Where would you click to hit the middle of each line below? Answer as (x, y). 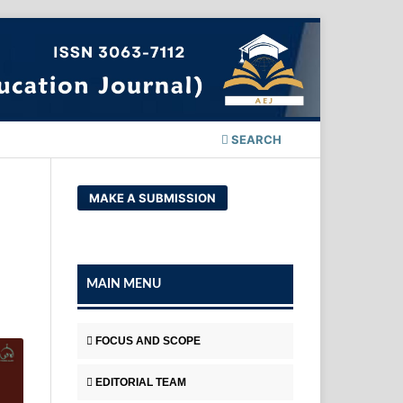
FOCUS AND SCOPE (148, 341)
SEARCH (255, 140)
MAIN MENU (124, 285)
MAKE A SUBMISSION (153, 198)
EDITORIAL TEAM (141, 383)
